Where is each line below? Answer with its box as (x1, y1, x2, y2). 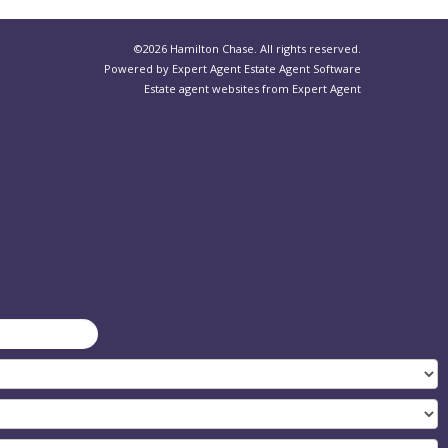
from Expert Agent (259, 80, 361, 96)
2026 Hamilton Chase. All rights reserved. (143, 40, 361, 56)
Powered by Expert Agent (104, 60, 244, 76)
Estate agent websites (144, 80, 259, 96)
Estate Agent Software (244, 60, 361, 76)
